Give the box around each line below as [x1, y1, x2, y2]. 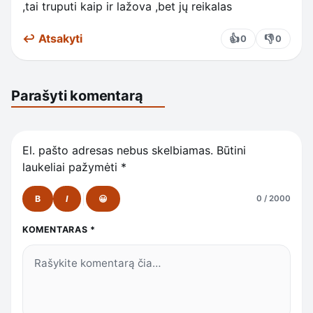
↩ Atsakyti [22, 31, 82, 46]
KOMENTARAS [22, 224, 90, 235]
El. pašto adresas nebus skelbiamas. [22, 143, 213, 157]
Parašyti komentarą [11, 87, 143, 105]
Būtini [217, 143, 246, 157]
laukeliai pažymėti [22, 159, 121, 174]
